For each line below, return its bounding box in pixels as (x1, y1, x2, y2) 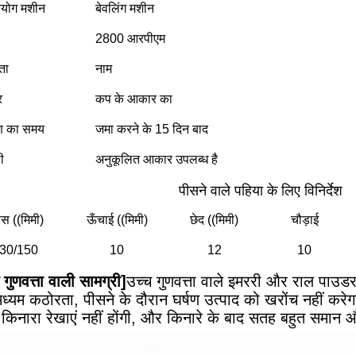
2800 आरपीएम (95, 32, 165, 45)
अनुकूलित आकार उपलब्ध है (95, 153, 218, 166)
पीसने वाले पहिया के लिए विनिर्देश (178, 183, 342, 199)
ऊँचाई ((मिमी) (86, 213, 148, 226)
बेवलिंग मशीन (95, 2, 154, 15)
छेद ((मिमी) (190, 213, 238, 226)
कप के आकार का (95, 92, 172, 106)
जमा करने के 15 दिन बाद (95, 122, 208, 136)
